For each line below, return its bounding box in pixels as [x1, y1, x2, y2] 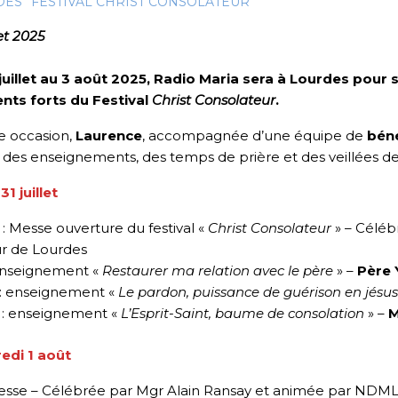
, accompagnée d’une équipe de [142, 127, 367, 145]
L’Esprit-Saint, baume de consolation [121, 305, 364, 322]
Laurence [76, 127, 142, 145]
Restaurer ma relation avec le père [102, 262, 333, 280]
